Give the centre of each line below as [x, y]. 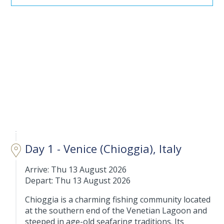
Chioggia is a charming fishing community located [118, 199]
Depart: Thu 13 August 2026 [78, 180]
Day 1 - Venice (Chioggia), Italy [103, 148]
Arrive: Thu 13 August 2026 [76, 169]
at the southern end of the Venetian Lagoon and [116, 210]
